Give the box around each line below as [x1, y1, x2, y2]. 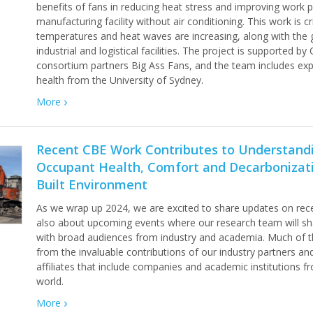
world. [36, 275, 64, 288]
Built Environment [36, 176, 148, 193]
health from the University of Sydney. [36, 73, 204, 87]
